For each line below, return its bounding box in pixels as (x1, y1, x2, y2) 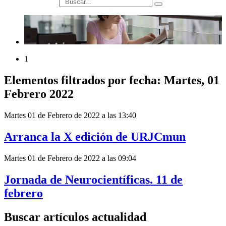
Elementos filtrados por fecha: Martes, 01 (4, 74, 219, 87)
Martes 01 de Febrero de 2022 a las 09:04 (4, 154, 136, 163)
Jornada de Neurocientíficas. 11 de (4, 173, 183, 186)
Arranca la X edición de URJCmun (4, 130, 186, 144)
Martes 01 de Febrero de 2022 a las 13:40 (4, 111, 136, 120)
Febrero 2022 (4, 87, 74, 101)
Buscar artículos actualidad (4, 210, 146, 223)
